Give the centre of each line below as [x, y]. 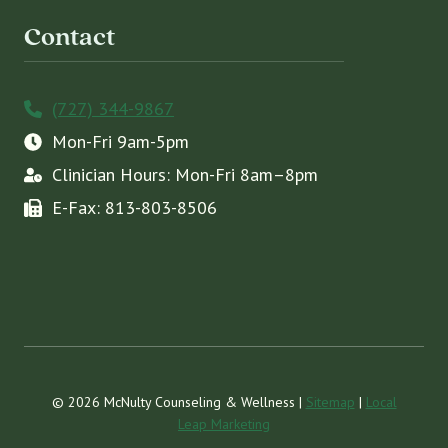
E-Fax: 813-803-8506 [137, 207]
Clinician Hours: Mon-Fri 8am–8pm [185, 174]
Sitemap [330, 402]
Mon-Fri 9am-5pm [120, 141]
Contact [69, 36]
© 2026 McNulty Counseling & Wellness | [178, 402]
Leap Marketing [224, 424]
